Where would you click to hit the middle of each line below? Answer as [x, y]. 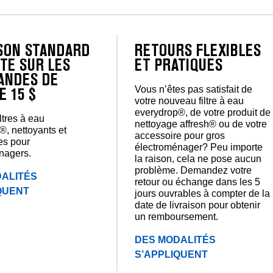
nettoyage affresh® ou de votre [201, 124]
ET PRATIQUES [179, 66]
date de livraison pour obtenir [198, 205]
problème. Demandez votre [193, 170]
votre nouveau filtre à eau [190, 101]
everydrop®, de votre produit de [203, 112]
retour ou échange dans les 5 [198, 182]
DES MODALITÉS [175, 239]
